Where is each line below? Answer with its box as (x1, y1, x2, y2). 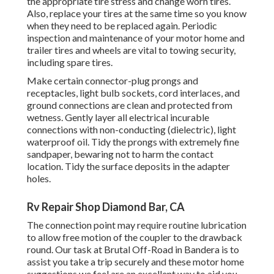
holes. (27, 172, 51, 185)
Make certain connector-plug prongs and (27, 75, 198, 87)
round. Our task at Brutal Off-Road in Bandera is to (27, 243, 239, 256)
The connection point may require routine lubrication (27, 219, 246, 231)
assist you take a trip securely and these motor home (27, 256, 244, 268)
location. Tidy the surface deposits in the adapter (27, 160, 230, 172)
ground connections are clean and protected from (27, 99, 232, 111)
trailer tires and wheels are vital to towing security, (27, 44, 235, 56)
